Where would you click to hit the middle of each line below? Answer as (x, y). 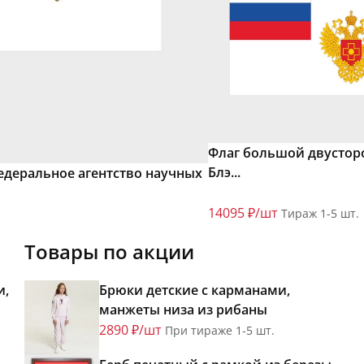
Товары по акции (109, 252)
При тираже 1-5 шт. (220, 331)
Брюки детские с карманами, (195, 290)
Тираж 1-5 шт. (320, 214)
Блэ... (224, 173)
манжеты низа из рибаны (183, 310)
